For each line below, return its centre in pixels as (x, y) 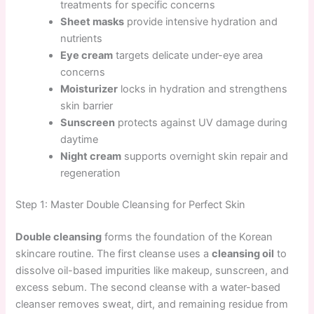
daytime (80, 139)
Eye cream (87, 55)
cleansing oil (243, 254)
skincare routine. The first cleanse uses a (114, 254)
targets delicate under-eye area (188, 55)
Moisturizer (89, 89)
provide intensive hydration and (201, 21)
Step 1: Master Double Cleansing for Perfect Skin (131, 205)
